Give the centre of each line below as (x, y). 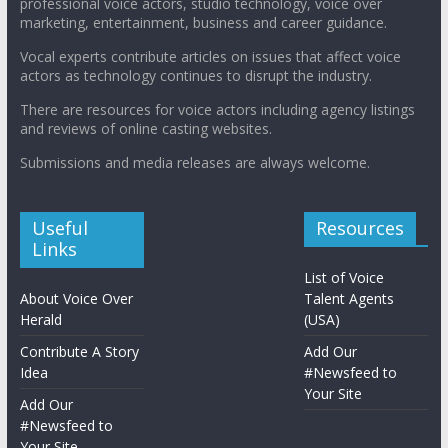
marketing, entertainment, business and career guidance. (203, 22)
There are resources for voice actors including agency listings (217, 109)
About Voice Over (76, 298)
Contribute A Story (79, 351)
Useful (59, 227)
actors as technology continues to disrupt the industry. (195, 75)
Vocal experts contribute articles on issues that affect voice (210, 56)
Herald (40, 319)
